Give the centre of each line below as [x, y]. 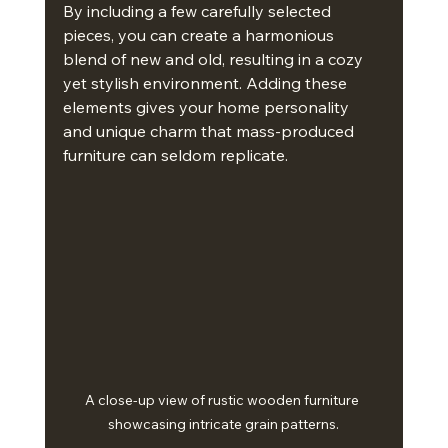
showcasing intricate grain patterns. [224, 424]
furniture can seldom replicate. [175, 155]
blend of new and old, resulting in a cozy [214, 59]
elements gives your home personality [207, 107]
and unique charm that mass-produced [210, 131]
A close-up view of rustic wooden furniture [224, 400]
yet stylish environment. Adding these [206, 83]
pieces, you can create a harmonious [200, 35]
